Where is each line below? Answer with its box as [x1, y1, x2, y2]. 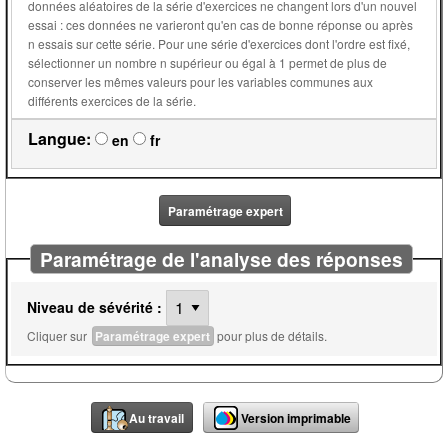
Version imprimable [240, 408, 351, 427]
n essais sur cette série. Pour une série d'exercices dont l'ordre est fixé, [28, 35, 158, 53]
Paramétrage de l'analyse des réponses [40, 244, 404, 273]
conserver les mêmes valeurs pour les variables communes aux [28, 73, 373, 91]
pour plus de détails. [213, 326, 327, 344]
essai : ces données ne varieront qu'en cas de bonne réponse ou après [28, 16, 66, 34]
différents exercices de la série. [136, 92, 196, 110]
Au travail [129, 408, 185, 427]
